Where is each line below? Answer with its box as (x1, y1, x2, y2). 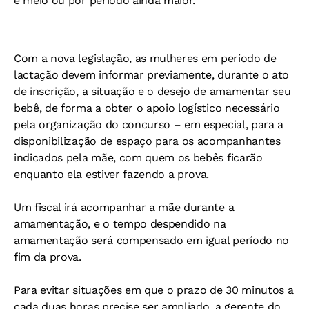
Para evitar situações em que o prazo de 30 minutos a (14, 283, 294, 297)
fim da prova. (14, 250, 81, 264)
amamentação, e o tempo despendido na (14, 217, 226, 231)
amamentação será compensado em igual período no (14, 234, 289, 248)
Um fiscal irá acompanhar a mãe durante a (14, 201, 235, 215)
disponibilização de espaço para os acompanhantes (14, 134, 281, 148)
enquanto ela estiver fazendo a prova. (14, 168, 210, 181)
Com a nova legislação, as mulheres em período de (14, 52, 277, 66)
